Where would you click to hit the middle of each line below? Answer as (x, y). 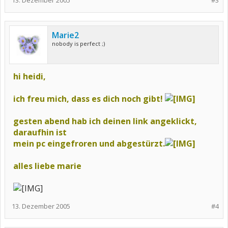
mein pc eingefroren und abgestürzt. (89, 144)
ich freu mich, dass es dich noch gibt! (89, 99)
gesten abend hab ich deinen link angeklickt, (105, 121)
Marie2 (65, 35)
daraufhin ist (40, 132)
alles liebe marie (47, 166)
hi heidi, (30, 76)
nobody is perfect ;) (78, 44)
